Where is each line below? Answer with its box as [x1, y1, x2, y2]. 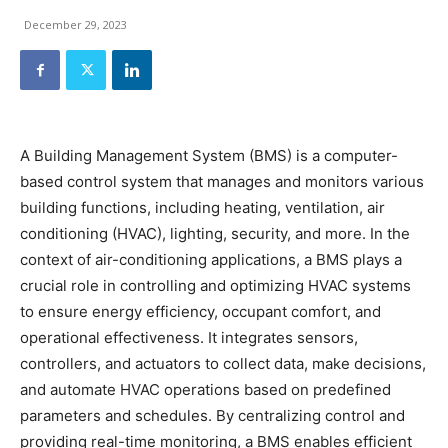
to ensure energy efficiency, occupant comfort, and [20, 302, 381, 321]
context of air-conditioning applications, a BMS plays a [20, 250, 402, 269]
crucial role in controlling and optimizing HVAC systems [20, 276, 411, 295]
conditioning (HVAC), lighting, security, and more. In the [20, 224, 410, 243]
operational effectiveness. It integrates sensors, [20, 328, 358, 347]
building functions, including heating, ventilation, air [20, 198, 385, 217]
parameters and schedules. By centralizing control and [20, 406, 405, 425]
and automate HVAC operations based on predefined [20, 380, 391, 399]
